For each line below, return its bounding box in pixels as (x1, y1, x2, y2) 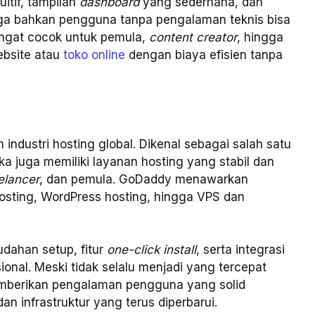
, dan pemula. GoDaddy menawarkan (39, 172, 248, 186)
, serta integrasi (196, 243, 285, 257)
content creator (149, 30, 237, 45)
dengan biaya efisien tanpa (125, 48, 283, 63)
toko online (63, 48, 125, 63)
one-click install (107, 243, 196, 257)
